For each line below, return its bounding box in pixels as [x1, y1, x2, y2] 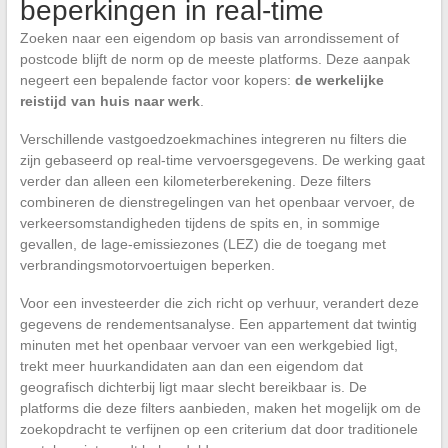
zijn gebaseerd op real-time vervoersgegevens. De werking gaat [19, 152, 425, 169]
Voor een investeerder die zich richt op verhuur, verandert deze [19, 295, 419, 312]
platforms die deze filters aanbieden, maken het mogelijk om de [19, 400, 421, 417]
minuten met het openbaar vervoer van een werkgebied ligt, [19, 337, 398, 354]
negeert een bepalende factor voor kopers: [19, 72, 295, 89]
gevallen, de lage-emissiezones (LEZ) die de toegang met [19, 236, 386, 253]
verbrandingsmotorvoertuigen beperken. [19, 257, 275, 274]
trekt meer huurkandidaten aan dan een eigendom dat [19, 358, 363, 375]
